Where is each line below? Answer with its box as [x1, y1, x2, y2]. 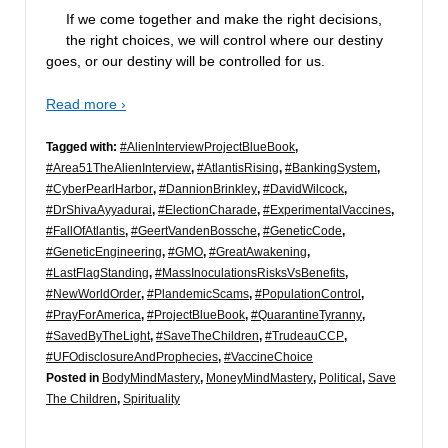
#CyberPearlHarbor [46, 182, 153, 197]
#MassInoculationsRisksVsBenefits [155, 266, 345, 281]
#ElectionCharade [158, 203, 257, 218]
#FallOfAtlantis [46, 224, 125, 239]
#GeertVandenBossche [131, 224, 257, 239]
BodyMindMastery [102, 371, 200, 386]
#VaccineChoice [224, 350, 313, 365]
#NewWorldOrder [46, 287, 141, 302]
